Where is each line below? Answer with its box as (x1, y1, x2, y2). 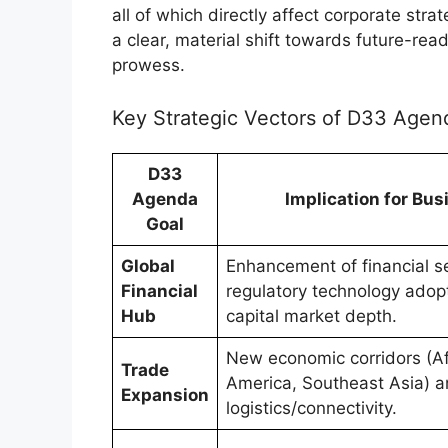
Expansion (121, 385, 209, 406)
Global (121, 256, 175, 277)
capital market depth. (226, 306, 397, 327)
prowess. (112, 54, 185, 75)
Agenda (132, 189, 198, 210)
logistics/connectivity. (226, 398, 397, 419)
